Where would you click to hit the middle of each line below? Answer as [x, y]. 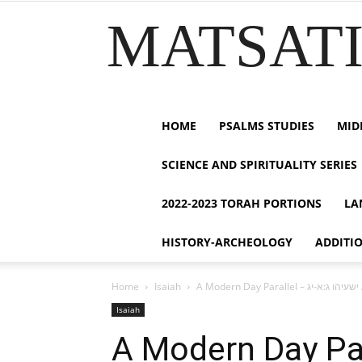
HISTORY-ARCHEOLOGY [227, 242]
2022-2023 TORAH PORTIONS [242, 203]
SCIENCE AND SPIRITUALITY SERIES [259, 164]
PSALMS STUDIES [267, 126]
